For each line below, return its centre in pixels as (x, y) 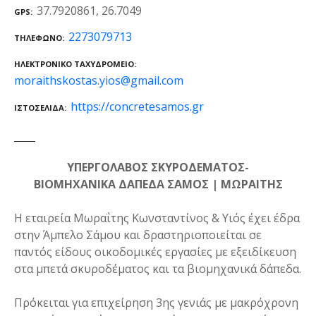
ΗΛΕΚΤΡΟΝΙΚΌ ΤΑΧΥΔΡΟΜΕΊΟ (74, 63)
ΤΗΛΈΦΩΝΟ (38, 37)
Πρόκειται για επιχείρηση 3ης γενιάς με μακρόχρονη (156, 302)
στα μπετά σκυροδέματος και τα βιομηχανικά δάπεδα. (158, 268)
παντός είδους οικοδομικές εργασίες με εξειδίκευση (155, 251)
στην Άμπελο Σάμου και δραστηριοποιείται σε (138, 235)
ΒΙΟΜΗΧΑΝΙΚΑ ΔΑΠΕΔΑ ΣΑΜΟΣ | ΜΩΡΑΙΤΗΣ (158, 184)
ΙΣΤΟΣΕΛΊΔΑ (39, 107)
